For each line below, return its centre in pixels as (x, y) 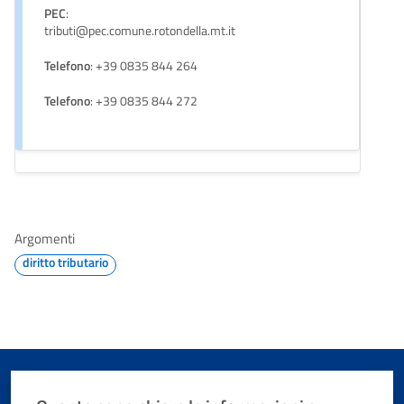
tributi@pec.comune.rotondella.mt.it (140, 30)
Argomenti (45, 238)
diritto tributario (65, 262)
